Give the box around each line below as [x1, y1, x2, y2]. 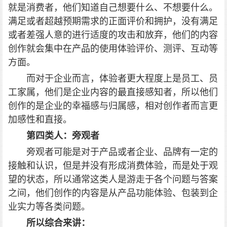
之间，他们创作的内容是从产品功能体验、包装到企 [8, 187, 218, 199]
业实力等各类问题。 [8, 201, 90, 212]
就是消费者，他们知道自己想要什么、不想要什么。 [8, 2, 218, 13]
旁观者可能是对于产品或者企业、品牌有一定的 [26, 146, 218, 158]
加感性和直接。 [8, 114, 72, 125]
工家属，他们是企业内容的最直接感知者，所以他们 [8, 87, 218, 98]
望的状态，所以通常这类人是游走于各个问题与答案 [8, 174, 218, 185]
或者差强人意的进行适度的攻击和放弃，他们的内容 [8, 29, 218, 41]
